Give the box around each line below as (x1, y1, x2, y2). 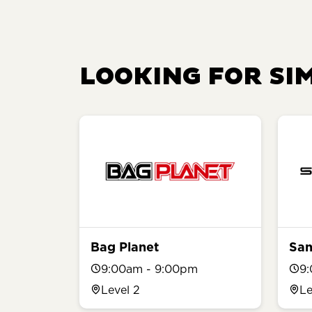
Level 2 (101, 281, 140, 297)
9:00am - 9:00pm (101, 260, 198, 276)
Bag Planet (91, 237, 159, 256)
